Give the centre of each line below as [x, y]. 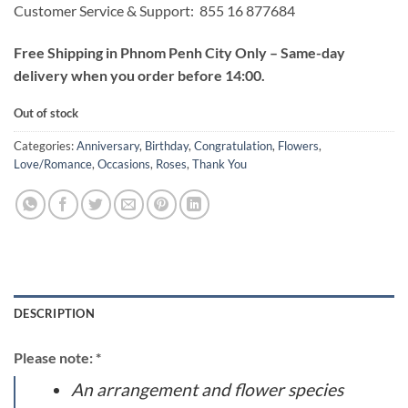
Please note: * [57, 358]
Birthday [167, 146]
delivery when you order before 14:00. [139, 75]
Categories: [45, 146]
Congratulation [233, 146]
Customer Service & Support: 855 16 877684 [154, 11]
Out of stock [46, 112]
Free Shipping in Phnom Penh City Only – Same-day [179, 52]
